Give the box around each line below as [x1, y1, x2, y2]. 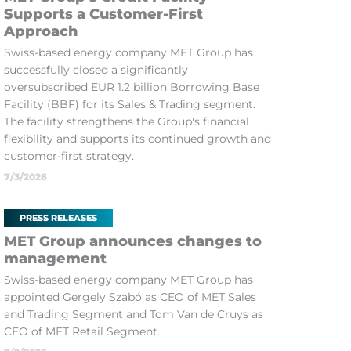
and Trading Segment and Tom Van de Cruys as [3, 307, 263, 321]
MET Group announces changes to [3, 233, 262, 250]
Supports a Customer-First [3, 5, 203, 23]
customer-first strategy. [3, 149, 134, 163]
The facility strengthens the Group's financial [3, 114, 249, 128]
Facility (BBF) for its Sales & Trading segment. [3, 97, 255, 111]
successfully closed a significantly [3, 63, 188, 77]
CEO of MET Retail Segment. [3, 324, 160, 338]
